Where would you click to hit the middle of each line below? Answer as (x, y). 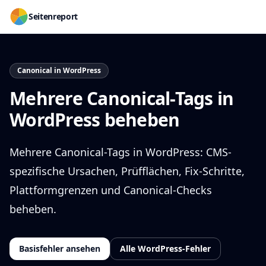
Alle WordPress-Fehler (165, 248)
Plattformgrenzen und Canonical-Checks (111, 190)
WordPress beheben (95, 120)
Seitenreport (53, 16)
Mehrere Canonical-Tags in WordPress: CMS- (121, 152)
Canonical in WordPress (59, 70)
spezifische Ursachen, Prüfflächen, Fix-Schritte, (127, 171)
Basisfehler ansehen (60, 248)
